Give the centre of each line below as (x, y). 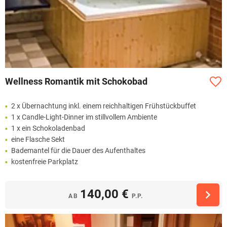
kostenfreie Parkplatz (45, 162)
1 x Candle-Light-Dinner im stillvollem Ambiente (84, 117)
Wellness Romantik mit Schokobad (76, 82)
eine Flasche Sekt (38, 140)
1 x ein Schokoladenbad (48, 128)
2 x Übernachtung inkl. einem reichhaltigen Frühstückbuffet (104, 106)
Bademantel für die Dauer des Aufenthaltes (78, 151)
